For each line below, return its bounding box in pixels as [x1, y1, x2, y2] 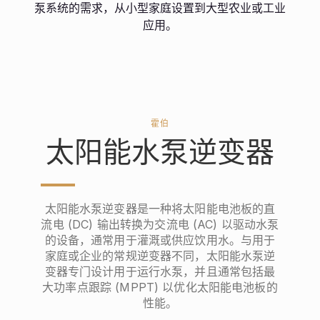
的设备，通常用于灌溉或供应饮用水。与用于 [44, 232, 276, 247]
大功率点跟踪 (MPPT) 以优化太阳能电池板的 [42, 279, 278, 294]
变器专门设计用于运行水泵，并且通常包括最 [44, 264, 276, 279]
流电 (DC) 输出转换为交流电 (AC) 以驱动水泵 [41, 216, 279, 231]
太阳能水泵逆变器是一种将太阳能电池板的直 [44, 201, 276, 216]
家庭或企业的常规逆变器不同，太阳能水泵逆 [44, 248, 276, 263]
